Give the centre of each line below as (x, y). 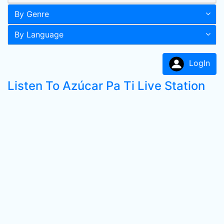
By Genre (32, 14)
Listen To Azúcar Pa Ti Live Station (106, 86)
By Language (39, 34)
